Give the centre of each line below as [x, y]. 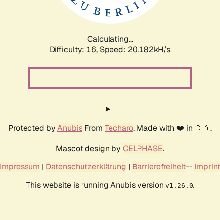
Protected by [33, 128]
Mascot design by [89, 148]
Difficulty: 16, [75, 49]
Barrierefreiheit [159, 166]
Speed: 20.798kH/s [135, 49]
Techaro [119, 128]
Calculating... [110, 39]
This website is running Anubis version [96, 185]
